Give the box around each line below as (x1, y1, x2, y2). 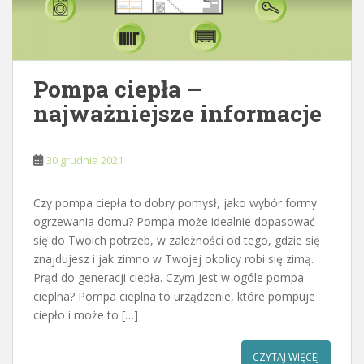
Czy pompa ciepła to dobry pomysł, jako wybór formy (33, 195, 317, 211)
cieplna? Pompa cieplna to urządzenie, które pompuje (33, 288, 315, 305)
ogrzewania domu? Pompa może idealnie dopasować (33, 214, 315, 230)
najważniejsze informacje (33, 98, 322, 129)
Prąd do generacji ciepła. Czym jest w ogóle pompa (33, 270, 304, 286)
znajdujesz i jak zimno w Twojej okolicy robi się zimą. (33, 251, 314, 267)
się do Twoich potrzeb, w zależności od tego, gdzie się (33, 232, 320, 249)
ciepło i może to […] (33, 307, 138, 323)
